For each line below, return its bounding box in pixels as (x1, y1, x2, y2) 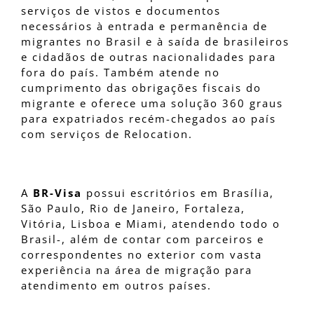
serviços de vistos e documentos (21, 4, 221, 18)
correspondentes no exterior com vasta (21, 247, 262, 262)
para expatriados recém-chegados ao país (21, 111, 276, 126)
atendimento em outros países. (21, 278, 212, 293)
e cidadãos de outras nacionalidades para (21, 50, 276, 64)
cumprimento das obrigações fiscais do (21, 81, 261, 95)
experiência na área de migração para (21, 263, 252, 278)
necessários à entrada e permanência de (21, 19, 268, 34)
